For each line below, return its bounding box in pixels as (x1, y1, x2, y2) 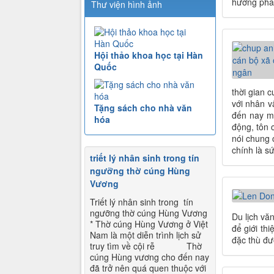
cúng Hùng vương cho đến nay (90, 251, 209, 264)
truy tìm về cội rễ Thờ (90, 240, 202, 253)
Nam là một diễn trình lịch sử (90, 229, 201, 242)
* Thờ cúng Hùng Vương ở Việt (90, 218, 208, 231)
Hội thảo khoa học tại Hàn (94, 49, 203, 62)
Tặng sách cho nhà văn (94, 102, 192, 114)
